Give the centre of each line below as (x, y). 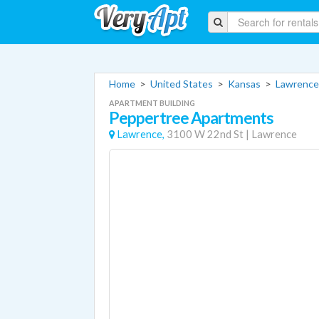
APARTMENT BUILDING (152, 103)
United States (182, 84)
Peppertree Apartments (191, 118)
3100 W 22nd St (205, 134)
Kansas (244, 84)
